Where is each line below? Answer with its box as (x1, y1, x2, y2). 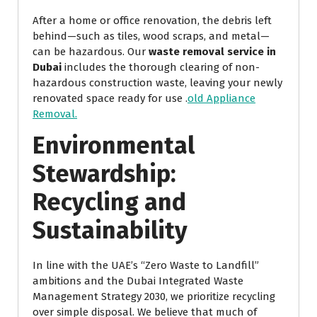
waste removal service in (149, 45, 276, 59)
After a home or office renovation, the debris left (33, 14, 272, 28)
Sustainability (33, 216, 188, 246)
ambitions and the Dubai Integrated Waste (33, 275, 243, 288)
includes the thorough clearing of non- (62, 61, 260, 74)
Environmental (33, 131, 195, 161)
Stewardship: (33, 159, 176, 189)
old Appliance (188, 92, 255, 105)
